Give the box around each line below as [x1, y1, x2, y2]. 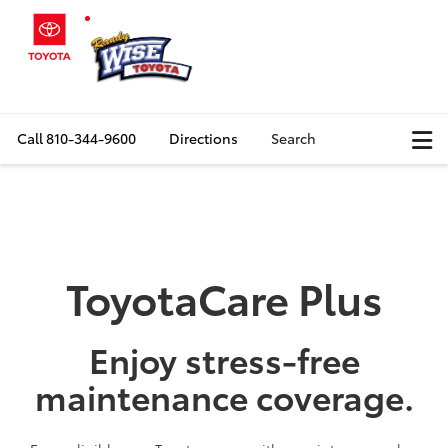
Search [271, 128, 316, 148]
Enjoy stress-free [88, 334, 360, 384]
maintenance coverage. [34, 371, 414, 421]
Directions [169, 128, 238, 148]
